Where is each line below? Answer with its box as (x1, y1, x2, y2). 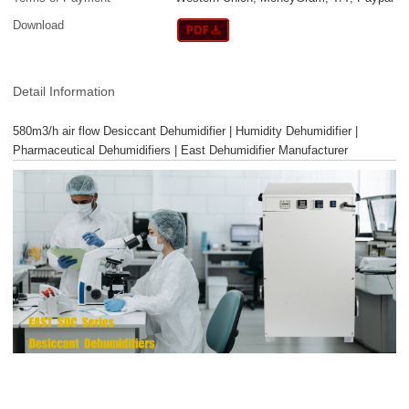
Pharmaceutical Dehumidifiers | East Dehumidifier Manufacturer (13, 142, 349, 157)
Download (13, 18, 65, 33)
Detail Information (13, 83, 116, 99)
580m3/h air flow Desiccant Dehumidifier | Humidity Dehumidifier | (13, 123, 359, 138)
